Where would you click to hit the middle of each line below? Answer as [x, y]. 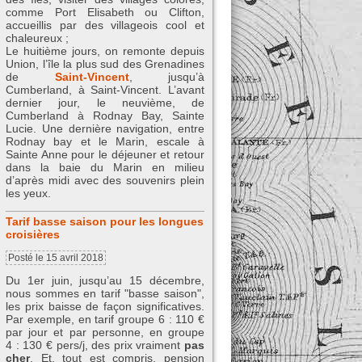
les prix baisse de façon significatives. [105, 307]
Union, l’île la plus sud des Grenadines [105, 63]
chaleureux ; [37, 38]
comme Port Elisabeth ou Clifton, [105, 12]
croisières [33, 235]
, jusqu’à [166, 76]
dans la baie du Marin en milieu [105, 167]
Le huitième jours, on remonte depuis [105, 51]
